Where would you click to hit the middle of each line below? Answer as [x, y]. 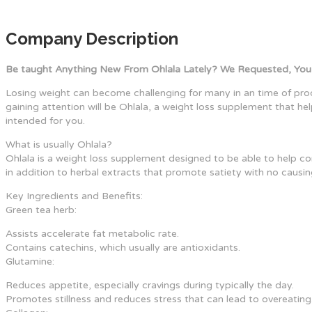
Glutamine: [30, 261]
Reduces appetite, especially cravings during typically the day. [150, 285]
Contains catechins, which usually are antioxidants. [123, 247]
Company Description [92, 38]
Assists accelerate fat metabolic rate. [92, 233]
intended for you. [45, 120]
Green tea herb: [41, 210]
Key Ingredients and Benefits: [74, 196]
